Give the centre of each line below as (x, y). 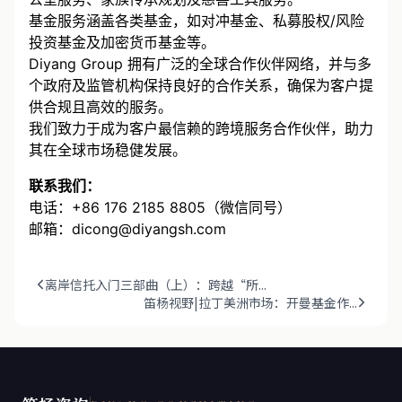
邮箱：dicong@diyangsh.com (127, 228)
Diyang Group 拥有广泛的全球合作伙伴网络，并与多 (200, 63)
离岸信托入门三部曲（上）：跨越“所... (156, 284)
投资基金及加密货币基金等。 (122, 42)
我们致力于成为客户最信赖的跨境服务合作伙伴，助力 (201, 128)
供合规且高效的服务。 (100, 106)
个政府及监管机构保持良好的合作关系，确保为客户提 (201, 85)
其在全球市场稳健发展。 (108, 149)
